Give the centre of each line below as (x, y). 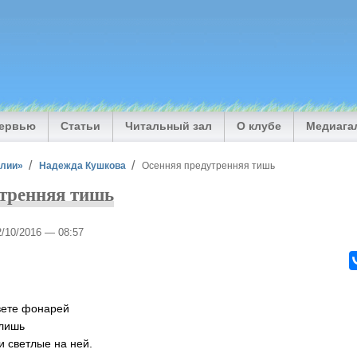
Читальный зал (169, 126)
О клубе (259, 126)
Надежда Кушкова (83, 165)
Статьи (81, 126)
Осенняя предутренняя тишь (208, 165)
